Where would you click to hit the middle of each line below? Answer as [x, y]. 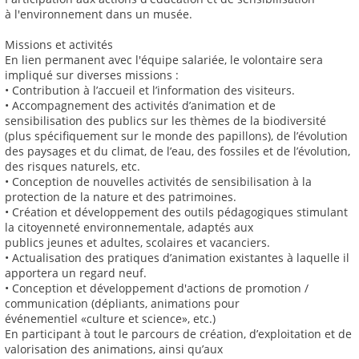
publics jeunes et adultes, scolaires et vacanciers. [137, 243]
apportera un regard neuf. [76, 273]
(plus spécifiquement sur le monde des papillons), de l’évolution [176, 136]
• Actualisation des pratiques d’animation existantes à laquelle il [177, 258]
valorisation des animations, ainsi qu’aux [114, 349]
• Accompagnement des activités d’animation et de [140, 106]
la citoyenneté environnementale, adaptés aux [129, 228]
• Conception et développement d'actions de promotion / [157, 288]
